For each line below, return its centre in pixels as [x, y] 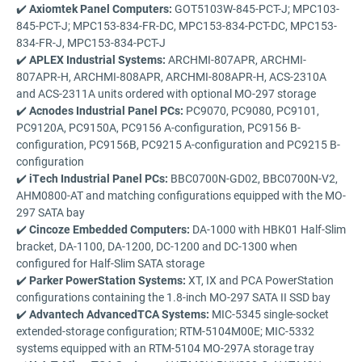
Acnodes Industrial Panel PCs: [106, 110]
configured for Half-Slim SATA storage [110, 263]
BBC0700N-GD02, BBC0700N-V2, [253, 178]
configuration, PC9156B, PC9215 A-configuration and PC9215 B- [178, 144]
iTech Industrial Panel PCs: [99, 178]
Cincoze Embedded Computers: [109, 229]
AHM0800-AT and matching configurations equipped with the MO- [181, 195]
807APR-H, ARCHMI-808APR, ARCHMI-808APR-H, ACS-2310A [171, 76]
